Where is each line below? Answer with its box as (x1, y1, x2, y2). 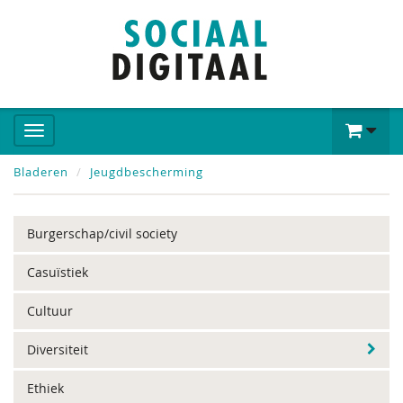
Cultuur (27, 302, 73, 319)
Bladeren (13, 164, 68, 180)
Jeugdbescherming (90, 164, 203, 180)
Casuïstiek (27, 264, 88, 281)
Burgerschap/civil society (27, 225, 177, 242)
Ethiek (27, 380, 64, 397)
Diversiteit (27, 341, 88, 358)
